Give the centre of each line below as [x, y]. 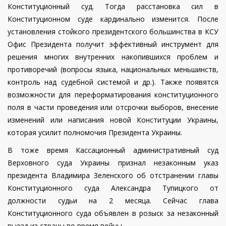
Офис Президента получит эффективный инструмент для [113, 44]
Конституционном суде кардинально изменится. [99, 19]
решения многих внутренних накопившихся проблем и [113, 57]
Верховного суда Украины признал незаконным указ [113, 163]
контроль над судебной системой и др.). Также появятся [113, 82]
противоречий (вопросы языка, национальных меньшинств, [113, 70]
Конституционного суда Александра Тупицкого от [113, 188]
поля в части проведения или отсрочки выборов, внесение [113, 107]
